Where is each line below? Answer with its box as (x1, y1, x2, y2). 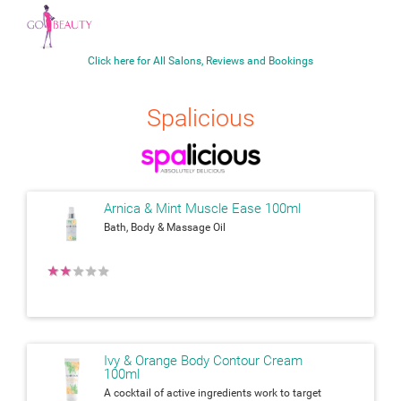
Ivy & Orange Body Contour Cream (104, 352, 303, 369)
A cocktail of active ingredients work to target (104, 386, 321, 399)
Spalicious (146, 103, 255, 132)
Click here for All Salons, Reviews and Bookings (88, 55, 313, 67)
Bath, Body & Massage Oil (104, 220, 226, 234)
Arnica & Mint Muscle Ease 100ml (104, 200, 301, 217)
